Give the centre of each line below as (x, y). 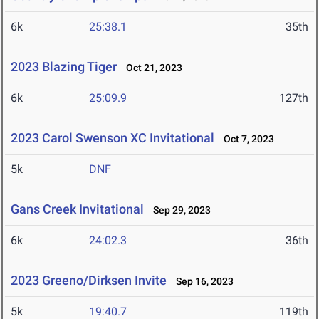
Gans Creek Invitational (77, 209)
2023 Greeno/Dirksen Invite (89, 281)
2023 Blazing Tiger (64, 67)
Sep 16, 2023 (202, 282)
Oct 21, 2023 (151, 68)
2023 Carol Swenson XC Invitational (113, 138)
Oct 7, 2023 (246, 139)
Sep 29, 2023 (179, 210)
